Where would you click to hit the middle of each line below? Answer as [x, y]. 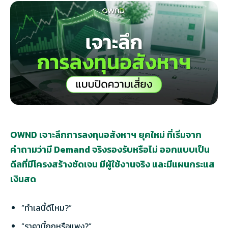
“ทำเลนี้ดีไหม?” [47, 208]
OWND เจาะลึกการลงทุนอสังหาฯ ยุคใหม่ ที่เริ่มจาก [106, 135]
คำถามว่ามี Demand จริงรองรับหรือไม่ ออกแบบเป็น [110, 149]
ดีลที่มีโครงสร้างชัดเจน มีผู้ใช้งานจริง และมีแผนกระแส [112, 164]
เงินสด [23, 179]
